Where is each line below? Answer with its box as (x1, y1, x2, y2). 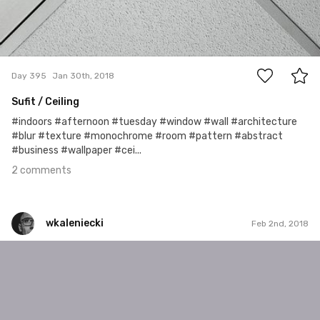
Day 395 (11, 70, 46, 81)
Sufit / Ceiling (11, 96, 79, 109)
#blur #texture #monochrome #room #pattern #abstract (11, 130, 283, 143)
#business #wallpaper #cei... (11, 144, 141, 157)
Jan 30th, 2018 (52, 70, 114, 81)
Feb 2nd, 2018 (251, 218, 309, 229)
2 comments (11, 164, 71, 177)
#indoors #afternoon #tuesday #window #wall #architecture (11, 116, 297, 129)
